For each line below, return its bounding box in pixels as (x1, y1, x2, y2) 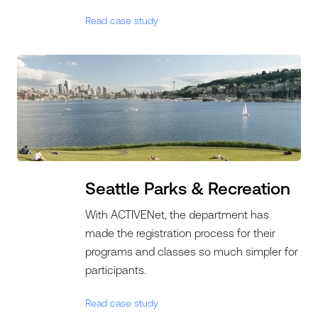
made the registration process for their (85, 226, 276, 239)
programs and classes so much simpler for (85, 245, 299, 258)
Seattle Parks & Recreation (85, 179, 291, 198)
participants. (85, 263, 147, 276)
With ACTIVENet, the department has (85, 208, 270, 221)
